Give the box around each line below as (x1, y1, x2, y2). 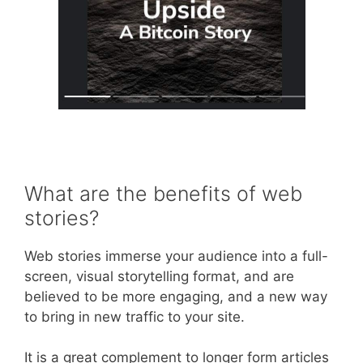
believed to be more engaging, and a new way (24, 288, 327, 305)
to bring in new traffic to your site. (24, 308, 245, 325)
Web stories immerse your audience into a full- (24, 247, 328, 264)
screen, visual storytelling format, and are (24, 267, 294, 284)
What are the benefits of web (24, 181, 302, 206)
